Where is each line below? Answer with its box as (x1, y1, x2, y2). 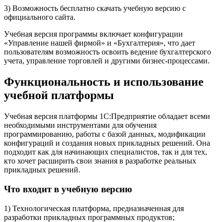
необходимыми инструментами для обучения (4, 121, 157, 130)
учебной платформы (4, 89, 114, 102)
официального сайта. (4, 13, 75, 22)
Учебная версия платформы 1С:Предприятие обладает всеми (4, 112, 210, 121)
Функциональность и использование (4, 75, 204, 89)
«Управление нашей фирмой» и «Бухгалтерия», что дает (4, 39, 195, 48)
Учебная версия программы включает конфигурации (4, 30, 183, 39)
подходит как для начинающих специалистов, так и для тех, (4, 148, 207, 157)
